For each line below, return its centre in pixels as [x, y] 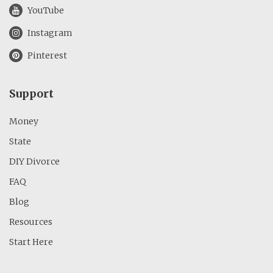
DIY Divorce [34, 162]
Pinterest [46, 56]
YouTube [45, 11]
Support [31, 94]
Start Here [31, 242]
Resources [31, 222]
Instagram [49, 33]
